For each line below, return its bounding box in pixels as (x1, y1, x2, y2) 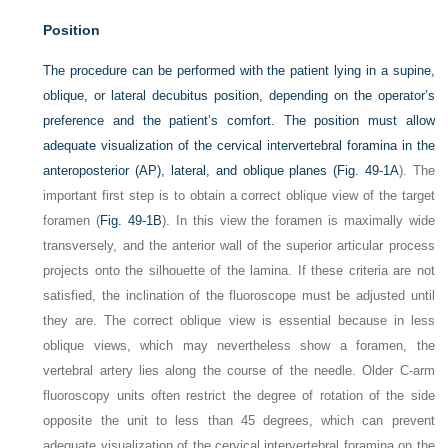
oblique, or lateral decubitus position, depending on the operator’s (43, 88, 435, 103)
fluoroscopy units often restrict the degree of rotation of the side (43, 388, 435, 403)
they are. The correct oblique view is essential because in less (43, 313, 435, 328)
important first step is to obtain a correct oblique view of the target (43, 188, 435, 203)
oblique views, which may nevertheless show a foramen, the (43, 338, 435, 353)
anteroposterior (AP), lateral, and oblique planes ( (43, 163, 338, 178)
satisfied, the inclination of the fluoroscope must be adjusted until (43, 288, 435, 303)
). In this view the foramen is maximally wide (162, 213, 435, 228)
